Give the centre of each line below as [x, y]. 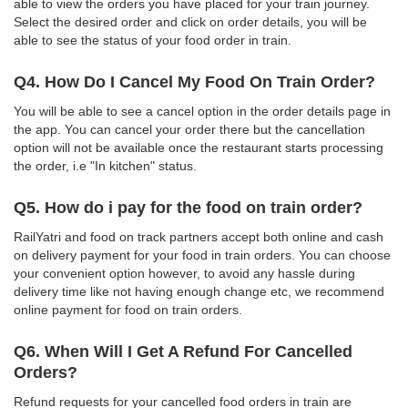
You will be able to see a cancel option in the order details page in [202, 111]
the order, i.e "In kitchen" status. [105, 165]
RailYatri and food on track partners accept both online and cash [199, 236]
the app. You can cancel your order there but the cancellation [189, 129]
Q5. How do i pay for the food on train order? [188, 207]
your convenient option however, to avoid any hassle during [184, 273]
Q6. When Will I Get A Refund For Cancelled [183, 351]
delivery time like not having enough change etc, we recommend [199, 291]
